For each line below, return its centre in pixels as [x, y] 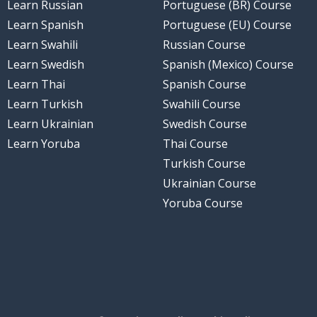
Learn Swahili [42, 45]
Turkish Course [204, 164]
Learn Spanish [45, 25]
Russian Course [204, 45]
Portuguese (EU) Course [227, 25]
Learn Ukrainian [50, 124]
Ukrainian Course [209, 184]
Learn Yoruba [43, 144]
